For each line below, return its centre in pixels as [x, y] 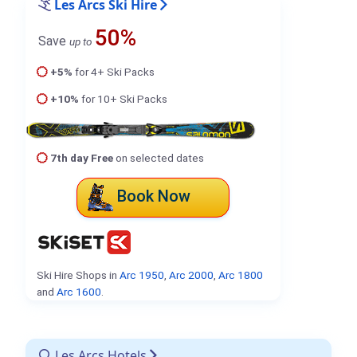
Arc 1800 [240, 275]
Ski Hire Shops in [78, 275]
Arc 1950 [141, 275]
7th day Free [81, 158]
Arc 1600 [78, 291]
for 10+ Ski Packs [123, 99]
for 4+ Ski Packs [113, 71]
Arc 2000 [191, 275]
